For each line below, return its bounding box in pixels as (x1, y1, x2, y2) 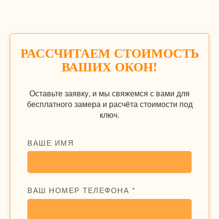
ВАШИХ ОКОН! (62, 57, 157, 76)
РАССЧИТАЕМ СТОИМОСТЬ (20, 43, 199, 62)
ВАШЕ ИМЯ (27, 137, 74, 148)
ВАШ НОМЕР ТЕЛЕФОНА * (27, 185, 135, 196)
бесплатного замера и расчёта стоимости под (26, 98, 193, 109)
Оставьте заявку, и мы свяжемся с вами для (29, 87, 190, 99)
